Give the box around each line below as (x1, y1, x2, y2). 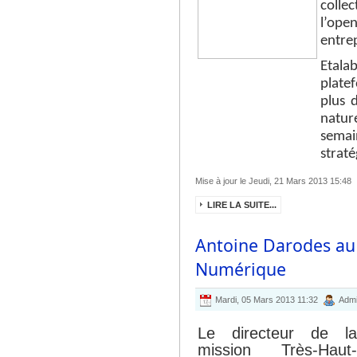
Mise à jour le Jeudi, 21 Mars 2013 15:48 (194, 176, 351, 186)
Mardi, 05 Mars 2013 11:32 (214, 295, 320, 304)
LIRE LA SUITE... (206, 200, 277, 210)
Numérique (194, 257, 286, 280)
